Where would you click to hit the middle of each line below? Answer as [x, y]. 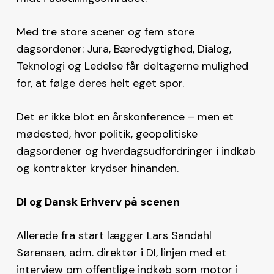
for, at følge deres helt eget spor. [100, 83]
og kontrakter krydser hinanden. [97, 168]
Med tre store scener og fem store [105, 31]
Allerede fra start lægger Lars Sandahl [114, 235]
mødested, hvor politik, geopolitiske [107, 134]
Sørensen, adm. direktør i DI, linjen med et [121, 252]
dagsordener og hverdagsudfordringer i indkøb [136, 151]
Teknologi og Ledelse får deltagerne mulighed [132, 66]
